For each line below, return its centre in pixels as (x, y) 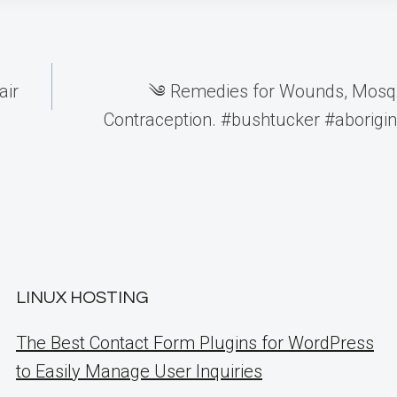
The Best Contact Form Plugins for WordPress (195, 343)
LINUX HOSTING (82, 298)
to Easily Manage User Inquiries (139, 371)
